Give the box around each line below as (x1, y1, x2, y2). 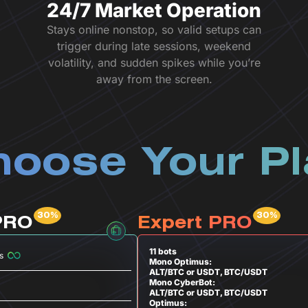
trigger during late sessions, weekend (57, 39, 251, 53)
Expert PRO (137, 217, 252, 232)
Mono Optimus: (149, 256, 212, 267)
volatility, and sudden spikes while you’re (47, 56, 261, 69)
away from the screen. (96, 72, 212, 86)
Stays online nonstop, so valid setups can (47, 23, 261, 36)
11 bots (149, 246, 177, 256)
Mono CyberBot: (149, 277, 215, 287)
